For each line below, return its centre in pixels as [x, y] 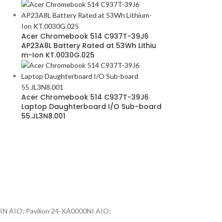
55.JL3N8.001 [43, 116]
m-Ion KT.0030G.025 [58, 55]
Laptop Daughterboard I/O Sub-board [91, 107]
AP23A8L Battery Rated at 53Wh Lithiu [88, 46]
